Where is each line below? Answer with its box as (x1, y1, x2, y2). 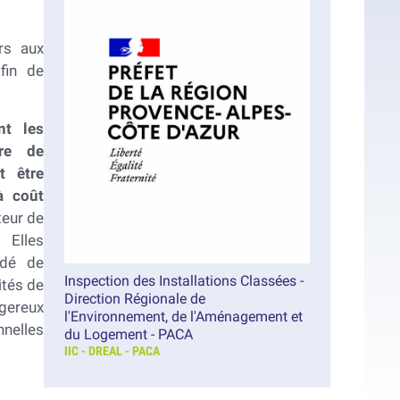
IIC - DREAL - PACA (63, 344, 160, 360)
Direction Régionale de (63, 290, 205, 308)
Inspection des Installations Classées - (63, 272, 304, 290)
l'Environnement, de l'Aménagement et (63, 308, 303, 326)
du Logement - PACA (63, 326, 193, 344)
